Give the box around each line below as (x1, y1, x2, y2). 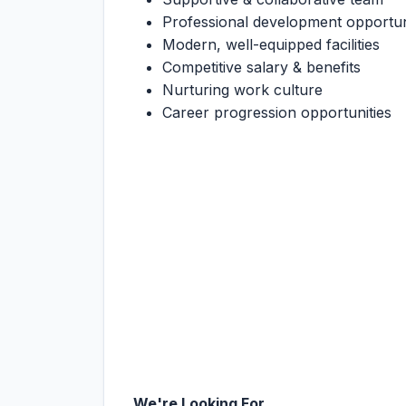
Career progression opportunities (162, 103, 391, 121)
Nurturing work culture (162, 81, 323, 99)
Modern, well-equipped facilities (162, 35, 380, 53)
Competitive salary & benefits (162, 58, 361, 76)
